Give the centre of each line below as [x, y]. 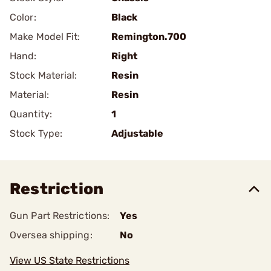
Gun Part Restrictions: [60, 216]
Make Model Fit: [45, 37]
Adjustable [137, 133]
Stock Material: [44, 75]
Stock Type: [36, 133]
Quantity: [31, 114]
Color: [23, 17]
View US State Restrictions [70, 260]
